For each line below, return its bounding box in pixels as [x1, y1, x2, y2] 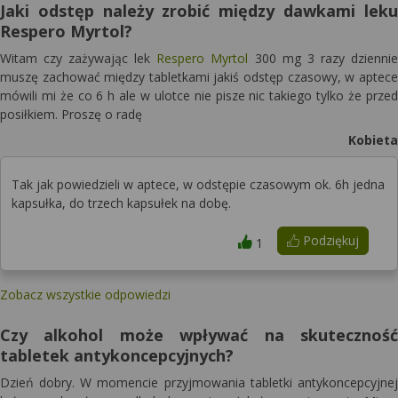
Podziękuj [298, 232, 359, 249]
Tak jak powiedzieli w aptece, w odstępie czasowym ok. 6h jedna [12, 176, 385, 193]
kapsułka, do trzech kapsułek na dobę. [12, 195, 231, 211]
